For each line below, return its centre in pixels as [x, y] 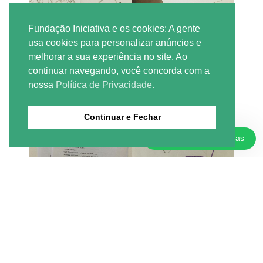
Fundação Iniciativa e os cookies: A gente [114, 29]
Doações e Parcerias [205, 138]
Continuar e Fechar [122, 117]
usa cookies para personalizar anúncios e [115, 43]
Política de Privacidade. [105, 85]
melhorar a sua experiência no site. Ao [108, 57]
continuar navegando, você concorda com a [119, 71]
